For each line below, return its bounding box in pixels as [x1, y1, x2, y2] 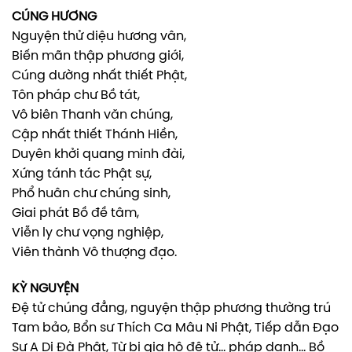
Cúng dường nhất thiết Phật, [12, 68, 187, 82]
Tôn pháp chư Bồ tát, [12, 88, 140, 102]
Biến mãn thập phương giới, [12, 49, 184, 63]
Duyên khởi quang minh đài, [12, 147, 185, 161]
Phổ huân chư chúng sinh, [12, 186, 170, 200]
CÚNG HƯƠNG [12, 9, 97, 24]
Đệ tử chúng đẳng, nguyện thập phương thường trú [12, 301, 331, 315]
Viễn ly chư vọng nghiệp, [12, 225, 163, 240]
